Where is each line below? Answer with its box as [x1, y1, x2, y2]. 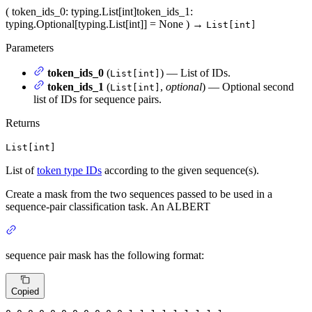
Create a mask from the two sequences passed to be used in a [6, 188, 272, 200]
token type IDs [37, 164, 102, 176]
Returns [6, 117, 40, 129]
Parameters [6, 42, 54, 54]
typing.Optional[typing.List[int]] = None [6, 18, 183, 30]
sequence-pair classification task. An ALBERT [6, 201, 210, 212]
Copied [11, 286, 39, 297]
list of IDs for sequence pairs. [33, 93, 162, 105]
